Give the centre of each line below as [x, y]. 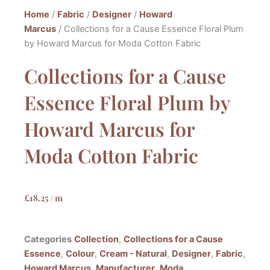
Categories [48, 240]
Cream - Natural [133, 254]
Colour [80, 254]
